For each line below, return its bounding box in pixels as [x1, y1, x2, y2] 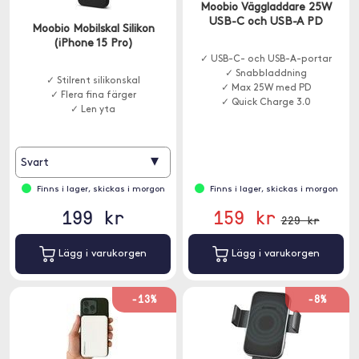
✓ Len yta [71, 105, 115, 115]
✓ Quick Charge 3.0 [221, 98, 311, 107]
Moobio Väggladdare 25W [200, 2, 332, 14]
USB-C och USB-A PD [209, 16, 323, 28]
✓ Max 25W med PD [221, 83, 311, 93]
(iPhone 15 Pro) [53, 38, 133, 50]
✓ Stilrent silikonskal [46, 76, 140, 86]
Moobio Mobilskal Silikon [31, 23, 155, 35]
